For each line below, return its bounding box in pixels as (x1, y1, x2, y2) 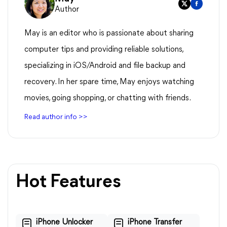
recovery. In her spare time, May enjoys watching (24, 78, 194, 86)
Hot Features (16, 173, 121, 192)
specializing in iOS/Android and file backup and (24, 62, 185, 70)
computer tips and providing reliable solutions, (24, 46, 183, 54)
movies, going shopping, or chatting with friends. (24, 94, 191, 102)
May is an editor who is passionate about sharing (24, 29, 194, 37)
